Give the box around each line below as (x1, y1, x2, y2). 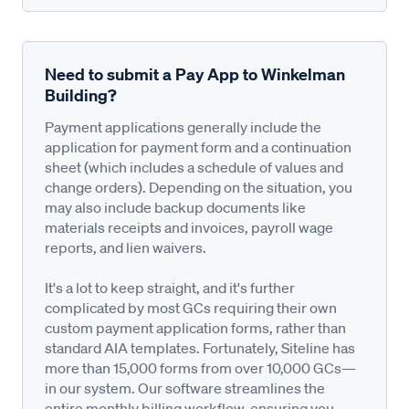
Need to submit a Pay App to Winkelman (45, 63, 345, 85)
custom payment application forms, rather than (45, 318, 346, 337)
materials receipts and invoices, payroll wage (45, 217, 333, 236)
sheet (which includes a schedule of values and (45, 157, 343, 176)
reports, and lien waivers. (45, 237, 206, 257)
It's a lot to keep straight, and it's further (45, 278, 295, 297)
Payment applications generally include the (45, 117, 321, 136)
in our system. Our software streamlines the (45, 378, 325, 397)
